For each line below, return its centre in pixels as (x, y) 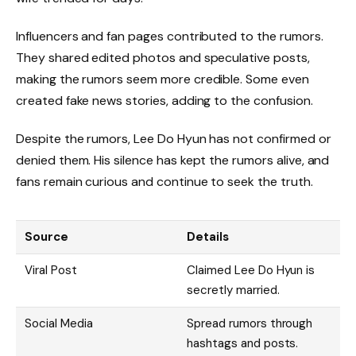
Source (47, 236)
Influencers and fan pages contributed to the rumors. (170, 37)
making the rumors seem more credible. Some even (163, 79)
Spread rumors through (250, 323)
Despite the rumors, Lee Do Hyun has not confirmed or (174, 139)
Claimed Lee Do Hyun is (251, 270)
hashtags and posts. (243, 343)
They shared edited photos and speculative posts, (163, 58)
